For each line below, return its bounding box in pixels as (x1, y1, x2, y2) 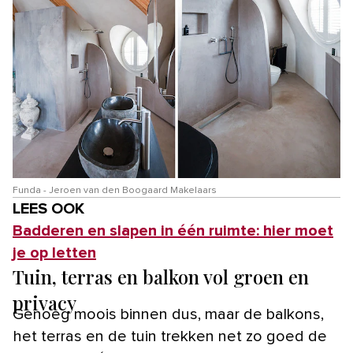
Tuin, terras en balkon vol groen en (13, 264, 309, 290)
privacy (13, 290, 76, 316)
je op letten (13, 245, 96, 262)
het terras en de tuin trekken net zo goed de (13, 329, 327, 345)
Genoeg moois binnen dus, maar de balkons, (13, 307, 324, 323)
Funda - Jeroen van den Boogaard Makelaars (13, 186, 217, 196)
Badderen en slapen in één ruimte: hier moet (13, 223, 333, 240)
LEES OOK (13, 201, 84, 217)
